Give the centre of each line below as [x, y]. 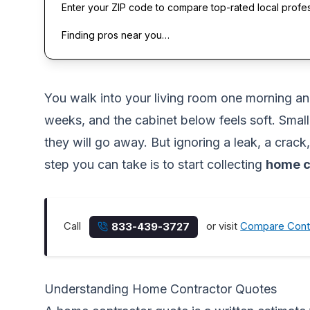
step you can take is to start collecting [155, 164]
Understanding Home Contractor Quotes [161, 289]
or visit [222, 226]
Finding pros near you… [116, 35]
